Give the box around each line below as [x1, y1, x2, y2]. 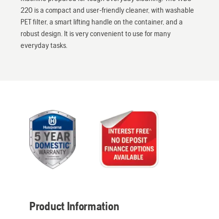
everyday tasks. [21, 41, 67, 50]
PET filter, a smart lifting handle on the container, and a [21, 17, 183, 26]
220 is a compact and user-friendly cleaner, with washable [21, 5, 194, 15]
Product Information [29, 199, 119, 213]
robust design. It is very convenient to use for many [21, 29, 171, 38]
